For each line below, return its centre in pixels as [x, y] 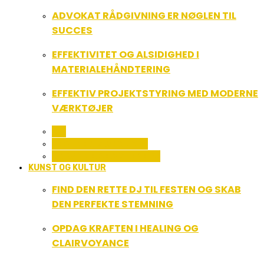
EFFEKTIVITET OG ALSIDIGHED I [126, 54]
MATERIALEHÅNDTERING [111, 69]
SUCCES [72, 30]
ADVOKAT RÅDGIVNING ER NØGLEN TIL [144, 15]
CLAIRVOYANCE [90, 243]
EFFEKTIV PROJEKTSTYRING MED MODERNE [155, 94]
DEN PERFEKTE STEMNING [113, 204]
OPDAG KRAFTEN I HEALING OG [125, 229]
